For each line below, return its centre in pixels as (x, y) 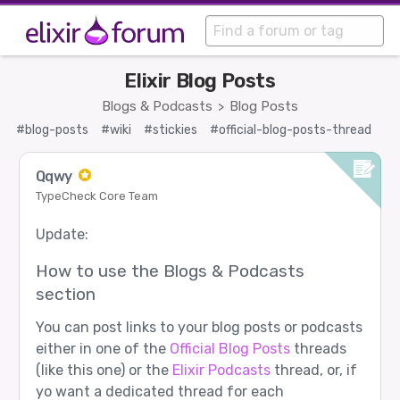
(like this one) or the (104, 371)
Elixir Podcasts (221, 371)
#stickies (171, 130)
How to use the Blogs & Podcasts (170, 271)
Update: (62, 235)
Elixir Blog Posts (200, 81)
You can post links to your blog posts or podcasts (199, 328)
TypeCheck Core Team (96, 196)
